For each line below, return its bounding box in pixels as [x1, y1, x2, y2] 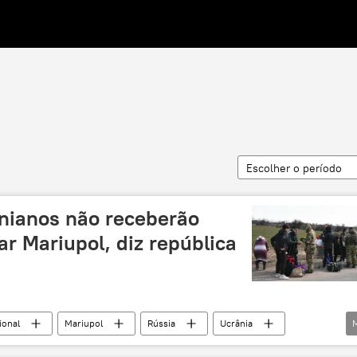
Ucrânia [220, 317, 253, 329]
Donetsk [5, 341, 40, 353]
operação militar [84, 341, 155, 353]
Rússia [147, 317, 175, 329]
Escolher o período [246, 161, 342, 175]
